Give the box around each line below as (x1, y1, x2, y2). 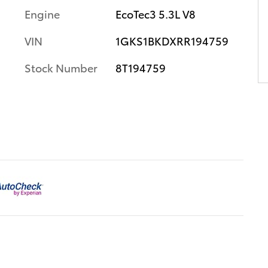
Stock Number (25, 59, 98, 75)
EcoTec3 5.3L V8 (115, 5, 196, 21)
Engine (25, 5, 60, 21)
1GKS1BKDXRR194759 (115, 32, 229, 48)
